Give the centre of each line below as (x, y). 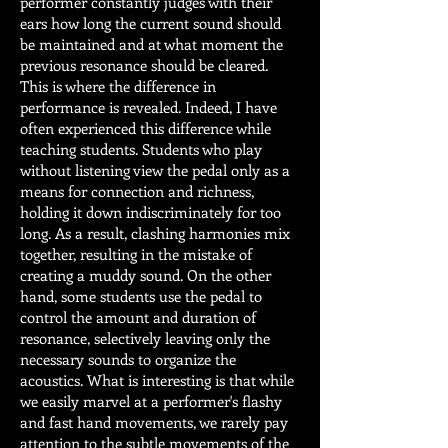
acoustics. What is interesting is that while (157, 380)
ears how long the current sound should (150, 23)
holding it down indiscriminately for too (150, 212)
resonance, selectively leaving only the (145, 338)
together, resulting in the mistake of (136, 254)
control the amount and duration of (138, 317)
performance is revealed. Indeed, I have (148, 107)
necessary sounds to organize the (128, 359)
